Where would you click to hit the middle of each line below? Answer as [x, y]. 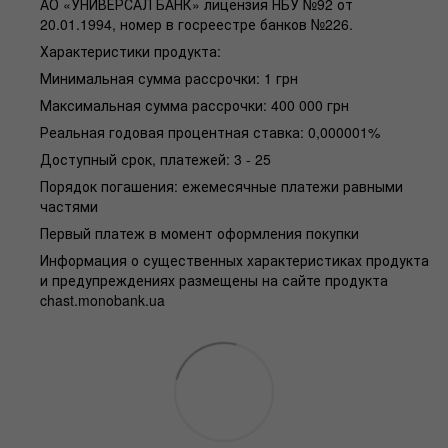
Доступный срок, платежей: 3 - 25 [155, 158]
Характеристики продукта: [130, 50]
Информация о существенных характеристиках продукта [234, 259]
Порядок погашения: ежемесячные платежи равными [221, 185]
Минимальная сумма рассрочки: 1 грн [169, 77]
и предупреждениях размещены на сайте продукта [214, 279]
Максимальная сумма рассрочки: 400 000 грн [194, 104]
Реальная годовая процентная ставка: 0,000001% [210, 131]
